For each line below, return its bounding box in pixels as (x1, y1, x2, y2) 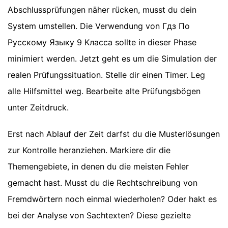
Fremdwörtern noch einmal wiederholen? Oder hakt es (8, 194, 217, 205)
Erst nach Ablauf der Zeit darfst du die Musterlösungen (8, 129, 220, 139)
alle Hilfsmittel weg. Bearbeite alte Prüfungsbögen (8, 86, 201, 97)
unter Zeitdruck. (8, 102, 69, 113)
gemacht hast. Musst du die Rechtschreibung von (8, 178, 197, 188)
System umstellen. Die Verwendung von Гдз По (8, 21, 190, 32)
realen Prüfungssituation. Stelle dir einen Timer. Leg (8, 70, 205, 80)
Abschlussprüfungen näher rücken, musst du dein (8, 5, 196, 15)
